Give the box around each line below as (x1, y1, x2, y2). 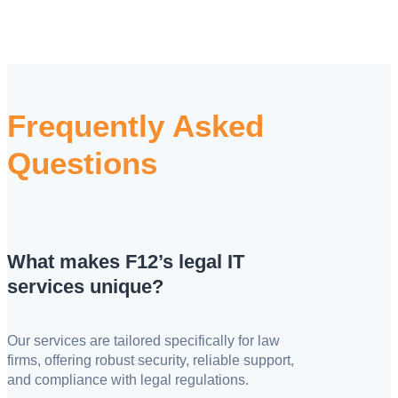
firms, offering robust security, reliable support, (7, 353, 294, 369)
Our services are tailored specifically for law (7, 333, 280, 349)
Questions (7, 145, 157, 180)
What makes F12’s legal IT (7, 250, 244, 273)
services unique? (7, 275, 163, 298)
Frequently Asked (7, 107, 264, 143)
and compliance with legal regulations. (7, 372, 249, 388)
